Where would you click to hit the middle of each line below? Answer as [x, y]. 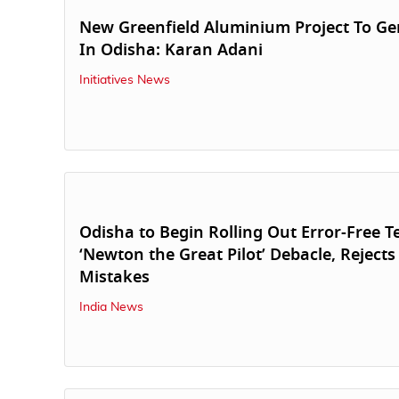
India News [111, 308]
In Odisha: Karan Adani [171, 49]
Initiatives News [125, 80]
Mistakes [114, 277]
